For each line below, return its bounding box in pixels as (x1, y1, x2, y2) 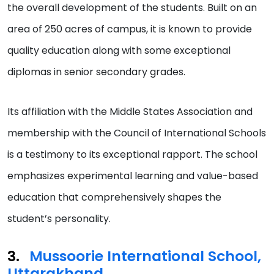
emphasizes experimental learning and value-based (7, 168, 258, 183)
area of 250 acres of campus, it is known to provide (7, 21, 252, 36)
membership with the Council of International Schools (7, 125, 266, 140)
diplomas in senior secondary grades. (7, 64, 188, 79)
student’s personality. (7, 211, 113, 226)
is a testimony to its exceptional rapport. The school (7, 147, 257, 161)
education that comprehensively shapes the (7, 190, 221, 204)
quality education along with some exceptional (7, 43, 231, 57)
